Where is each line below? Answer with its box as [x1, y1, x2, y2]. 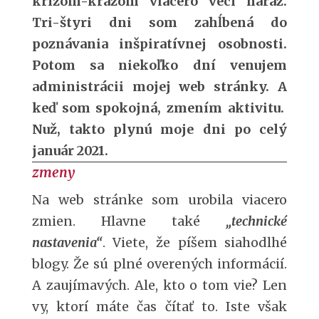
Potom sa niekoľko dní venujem [31, 57, 288, 73]
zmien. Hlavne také [31, 213, 226, 229]
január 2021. [31, 142, 108, 159]
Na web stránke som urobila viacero [31, 192, 288, 208]
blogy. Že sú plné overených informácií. [31, 256, 288, 272]
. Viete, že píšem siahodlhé [102, 234, 288, 251]
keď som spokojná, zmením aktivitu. [31, 100, 288, 116]
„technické [226, 213, 288, 229]
